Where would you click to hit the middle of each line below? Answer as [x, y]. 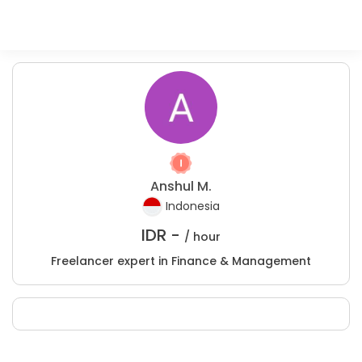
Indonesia [193, 206]
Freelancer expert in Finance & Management [181, 261]
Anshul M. [181, 186]
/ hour [202, 237]
